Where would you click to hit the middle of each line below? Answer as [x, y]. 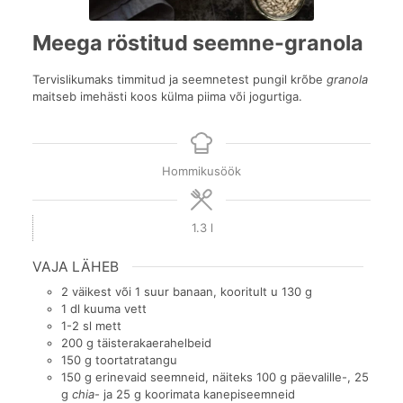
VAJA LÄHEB [76, 266]
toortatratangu [136, 359]
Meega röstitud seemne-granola [198, 43]
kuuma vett [115, 308]
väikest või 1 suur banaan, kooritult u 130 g [192, 291]
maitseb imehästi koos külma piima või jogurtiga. [167, 97]
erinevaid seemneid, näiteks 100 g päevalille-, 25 [232, 376]
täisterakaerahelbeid [154, 342]
